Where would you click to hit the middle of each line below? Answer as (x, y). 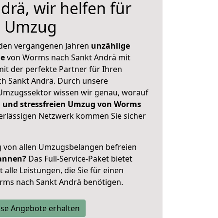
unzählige (110, 46)
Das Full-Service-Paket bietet (79, 159)
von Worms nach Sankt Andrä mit (68, 57)
